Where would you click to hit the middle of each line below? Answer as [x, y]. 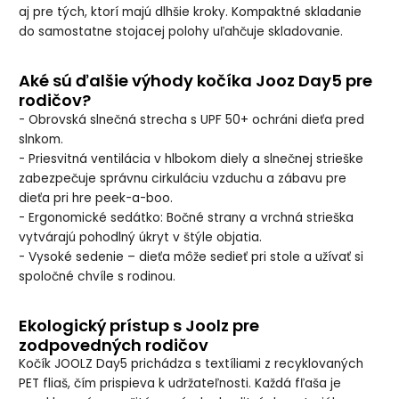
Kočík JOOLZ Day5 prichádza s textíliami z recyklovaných [191, 364]
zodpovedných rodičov [114, 346]
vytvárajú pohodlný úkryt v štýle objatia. [141, 237]
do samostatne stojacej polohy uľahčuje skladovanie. [181, 31]
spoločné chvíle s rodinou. [98, 276]
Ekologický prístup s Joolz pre [139, 325]
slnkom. [41, 139]
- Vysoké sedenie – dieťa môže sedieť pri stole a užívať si [191, 256]
